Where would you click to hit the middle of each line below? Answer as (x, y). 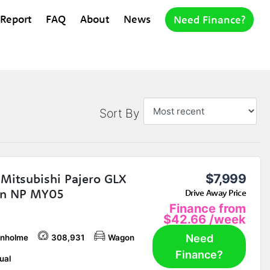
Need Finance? (209, 19)
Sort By (119, 114)
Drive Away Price (215, 193)
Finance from (207, 208)
